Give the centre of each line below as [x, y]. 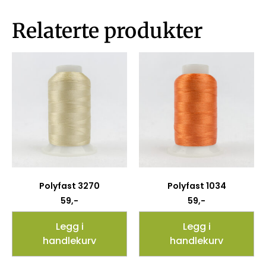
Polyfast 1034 [197, 186]
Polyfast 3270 [69, 186]
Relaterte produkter [107, 31]
